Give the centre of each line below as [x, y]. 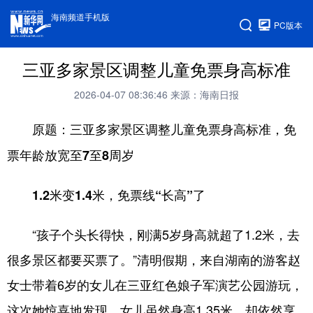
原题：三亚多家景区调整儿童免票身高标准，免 [152, 129]
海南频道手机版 [81, 16]
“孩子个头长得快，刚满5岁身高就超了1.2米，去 [153, 234]
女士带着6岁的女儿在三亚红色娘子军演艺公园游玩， [155, 284]
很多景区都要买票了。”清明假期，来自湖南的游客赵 [154, 259]
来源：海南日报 [205, 94]
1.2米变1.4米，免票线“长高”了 [106, 195]
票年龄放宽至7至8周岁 [71, 155]
